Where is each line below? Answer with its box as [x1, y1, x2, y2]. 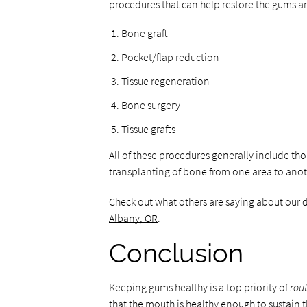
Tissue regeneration [121, 74, 210, 88]
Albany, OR [108, 211, 158, 225]
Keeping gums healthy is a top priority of [108, 280, 290, 294]
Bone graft [121, 26, 168, 40]
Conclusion [108, 238, 243, 269]
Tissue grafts [121, 122, 175, 136]
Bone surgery [121, 98, 180, 112]
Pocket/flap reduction [121, 50, 219, 64]
